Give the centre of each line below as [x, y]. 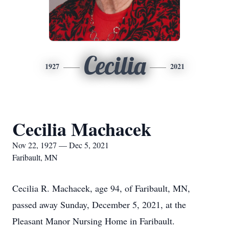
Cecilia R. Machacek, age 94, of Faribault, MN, [101, 188]
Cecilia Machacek [82, 129]
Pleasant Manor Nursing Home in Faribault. [94, 221]
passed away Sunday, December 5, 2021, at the [99, 204]
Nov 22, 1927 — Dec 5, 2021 [61, 145]
